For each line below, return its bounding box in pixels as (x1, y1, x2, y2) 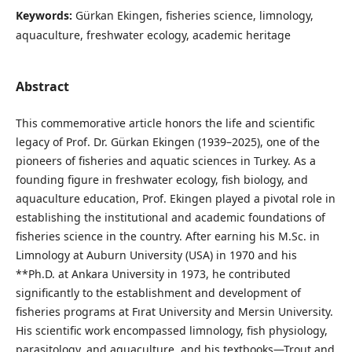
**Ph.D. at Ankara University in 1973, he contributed (15, 266, 291, 282)
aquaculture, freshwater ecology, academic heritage (15, 27, 291, 43)
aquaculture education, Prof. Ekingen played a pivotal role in (15, 191, 335, 207)
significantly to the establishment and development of (15, 285, 301, 301)
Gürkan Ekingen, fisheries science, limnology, (75, 8, 313, 24)
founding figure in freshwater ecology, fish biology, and (15, 172, 308, 188)
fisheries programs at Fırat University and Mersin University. (15, 304, 333, 320)
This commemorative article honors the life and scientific (15, 115, 315, 131)
